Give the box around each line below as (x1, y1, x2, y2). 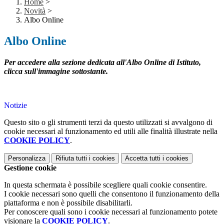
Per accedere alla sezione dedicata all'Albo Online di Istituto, (4, 58, 201, 67)
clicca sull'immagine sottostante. (4, 67, 108, 76)
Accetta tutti (125, 154, 160, 162)
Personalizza (8, 154, 45, 162)
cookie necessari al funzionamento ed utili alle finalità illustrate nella (4, 127, 217, 136)
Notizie (4, 101, 27, 110)
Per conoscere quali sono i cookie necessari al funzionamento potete (4, 207, 217, 216)
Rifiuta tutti (55, 154, 87, 162)
